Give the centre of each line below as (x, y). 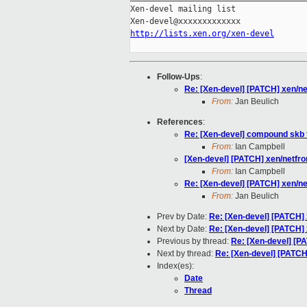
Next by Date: (183, 229)
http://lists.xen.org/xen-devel (202, 34)
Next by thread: (186, 254)
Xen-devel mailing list (183, 9)
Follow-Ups (179, 77)
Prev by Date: (183, 217)
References (180, 122)
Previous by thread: (194, 242)
